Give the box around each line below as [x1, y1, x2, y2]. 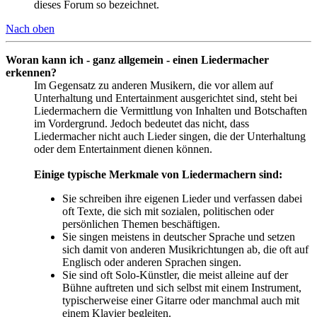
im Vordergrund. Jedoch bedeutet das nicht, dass [34, 117, 249, 129]
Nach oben [6, 22, 54, 35]
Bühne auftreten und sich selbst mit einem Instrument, [62, 281, 301, 294]
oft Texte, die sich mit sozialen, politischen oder [62, 204, 274, 217]
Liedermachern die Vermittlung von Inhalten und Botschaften [34, 104, 307, 117]
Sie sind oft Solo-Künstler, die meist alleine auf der [62, 268, 288, 281]
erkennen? [6, 66, 57, 79]
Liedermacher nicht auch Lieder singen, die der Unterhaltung [34, 129, 306, 142]
